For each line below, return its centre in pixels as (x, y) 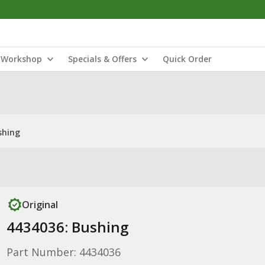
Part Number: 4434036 (63, 252)
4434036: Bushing (67, 227)
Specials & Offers (102, 59)
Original (40, 205)
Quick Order (187, 59)
